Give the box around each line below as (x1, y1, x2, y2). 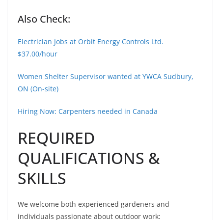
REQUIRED (18, 127, 95, 149)
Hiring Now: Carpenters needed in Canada (18, 107, 158, 116)
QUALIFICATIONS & (18, 147, 160, 169)
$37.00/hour (18, 49, 57, 59)
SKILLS (18, 167, 66, 189)
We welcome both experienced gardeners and (18, 199, 169, 209)
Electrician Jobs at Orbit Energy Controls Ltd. (18, 37, 164, 47)
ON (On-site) (18, 84, 58, 94)
